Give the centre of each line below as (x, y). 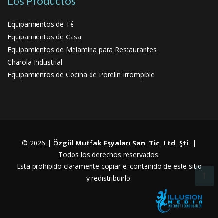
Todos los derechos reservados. (109, 154)
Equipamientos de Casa (44, 36)
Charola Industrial (35, 62)
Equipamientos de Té (41, 24)
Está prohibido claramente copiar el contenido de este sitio (109, 166)
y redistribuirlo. (109, 178)
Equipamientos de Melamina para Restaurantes (82, 49)
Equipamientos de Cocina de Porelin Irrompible (81, 74)
